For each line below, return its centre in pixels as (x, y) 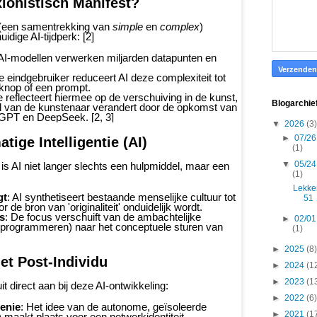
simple (128, 27)
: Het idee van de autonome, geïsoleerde (114, 307)
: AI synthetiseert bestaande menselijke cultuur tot (121, 197)
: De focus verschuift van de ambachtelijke (103, 217)
